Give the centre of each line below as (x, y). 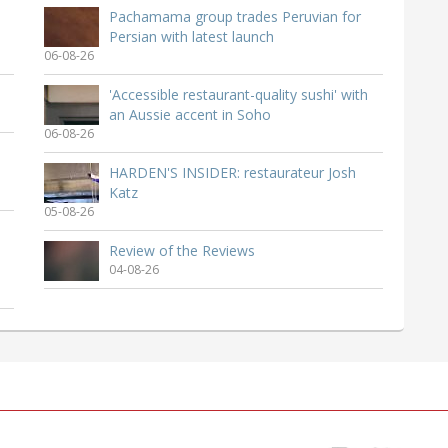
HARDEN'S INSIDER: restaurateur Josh (232, 173)
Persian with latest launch (191, 37)
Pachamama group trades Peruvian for (235, 17)
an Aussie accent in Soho (190, 115)
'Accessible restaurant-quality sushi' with (238, 95)
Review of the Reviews (182, 251)
